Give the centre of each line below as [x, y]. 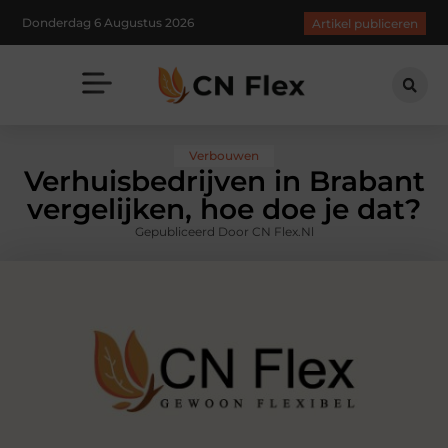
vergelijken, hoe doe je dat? [224, 209]
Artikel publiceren [364, 24]
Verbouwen [224, 156]
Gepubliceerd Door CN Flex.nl [224, 232]
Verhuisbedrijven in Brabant [224, 181]
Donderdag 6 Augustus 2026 [108, 22]
